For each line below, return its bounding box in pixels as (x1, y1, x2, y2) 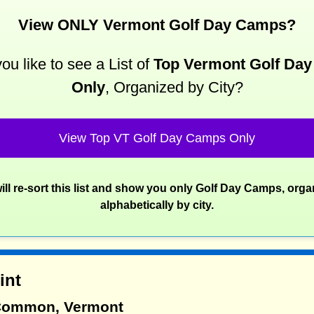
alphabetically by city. (100, 198, 214, 211)
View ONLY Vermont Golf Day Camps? (18, 15, 296, 34)
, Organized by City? (104, 78, 243, 96)
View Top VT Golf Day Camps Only (59, 130, 255, 145)
